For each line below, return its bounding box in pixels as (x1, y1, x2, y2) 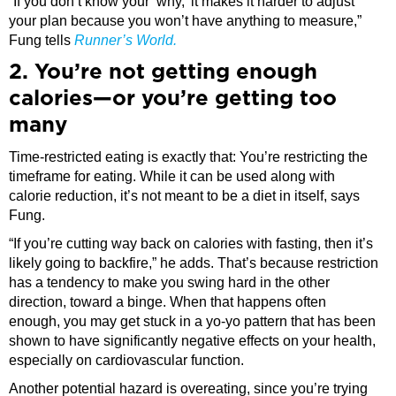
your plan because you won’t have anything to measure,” (9, 12, 362, 28)
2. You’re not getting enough (9, 61, 317, 83)
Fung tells (9, 32, 74, 48)
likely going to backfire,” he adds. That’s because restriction (9, 255, 378, 270)
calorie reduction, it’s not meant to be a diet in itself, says (9, 187, 360, 203)
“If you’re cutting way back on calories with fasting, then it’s (9, 235, 373, 251)
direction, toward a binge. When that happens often (9, 293, 326, 309)
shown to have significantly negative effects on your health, (9, 332, 376, 348)
